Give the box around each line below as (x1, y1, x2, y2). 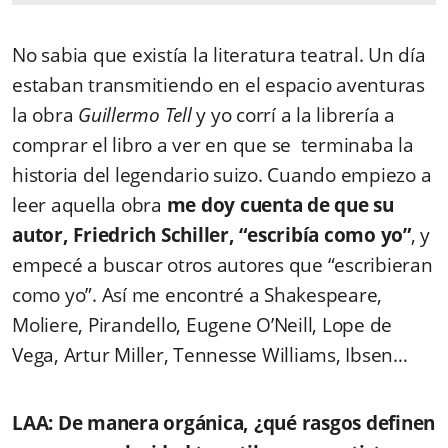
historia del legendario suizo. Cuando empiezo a (12, 162, 432, 189)
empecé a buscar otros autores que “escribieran (12, 252, 433, 279)
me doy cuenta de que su (166, 192, 394, 219)
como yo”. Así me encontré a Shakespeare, (12, 282, 382, 309)
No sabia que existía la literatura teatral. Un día (12, 42, 426, 69)
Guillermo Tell (78, 102, 192, 129)
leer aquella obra (12, 192, 167, 219)
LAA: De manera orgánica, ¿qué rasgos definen (12, 410, 435, 437)
